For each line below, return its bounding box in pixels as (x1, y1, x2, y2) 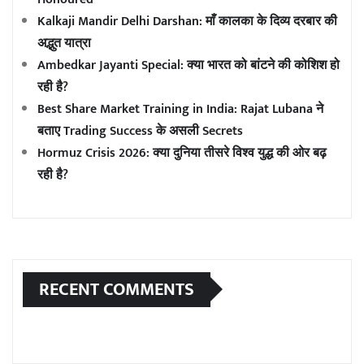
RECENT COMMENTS (39, 274, 194, 305)
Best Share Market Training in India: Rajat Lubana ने (37, 97, 323, 120)
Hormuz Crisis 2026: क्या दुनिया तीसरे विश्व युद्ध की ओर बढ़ (37, 141, 327, 164)
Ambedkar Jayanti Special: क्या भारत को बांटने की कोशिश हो (37, 54, 340, 76)
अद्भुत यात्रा (37, 32, 91, 54)
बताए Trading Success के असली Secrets (37, 119, 243, 142)
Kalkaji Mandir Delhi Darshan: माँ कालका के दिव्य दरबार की (37, 10, 337, 32)
